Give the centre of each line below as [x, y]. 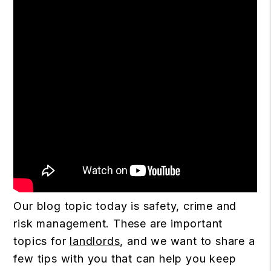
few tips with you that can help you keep [125, 258]
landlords [95, 241]
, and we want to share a [188, 241]
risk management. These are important [118, 223]
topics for [42, 241]
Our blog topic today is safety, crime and [125, 206]
